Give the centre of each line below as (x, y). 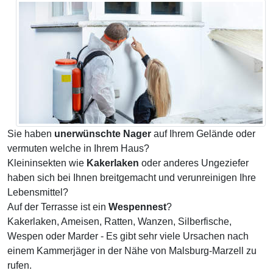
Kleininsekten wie (47, 163)
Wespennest (137, 207)
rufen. (19, 265)
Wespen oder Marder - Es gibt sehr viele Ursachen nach (128, 236)
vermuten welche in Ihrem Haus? (78, 148)
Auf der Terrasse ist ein (58, 207)
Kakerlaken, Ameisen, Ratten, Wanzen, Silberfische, (119, 222)
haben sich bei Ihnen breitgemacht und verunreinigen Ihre (132, 178)
